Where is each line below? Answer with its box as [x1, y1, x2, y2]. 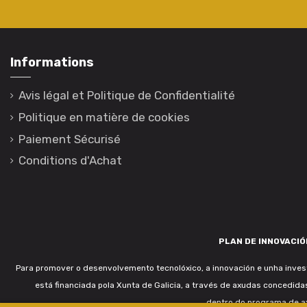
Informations [10, 54, 94, 70]
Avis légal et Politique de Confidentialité [19, 88, 235, 103]
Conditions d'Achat [19, 153, 122, 168]
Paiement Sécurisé [19, 132, 121, 146]
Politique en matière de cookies [19, 110, 190, 124]
